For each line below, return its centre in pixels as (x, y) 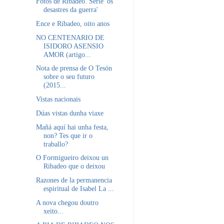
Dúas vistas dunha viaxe (69, 113)
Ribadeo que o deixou (74, 166)
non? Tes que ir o (68, 135)
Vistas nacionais (58, 99)
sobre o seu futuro (69, 77)
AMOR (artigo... (67, 54)
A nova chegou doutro (67, 203)
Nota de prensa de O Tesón (74, 68)
